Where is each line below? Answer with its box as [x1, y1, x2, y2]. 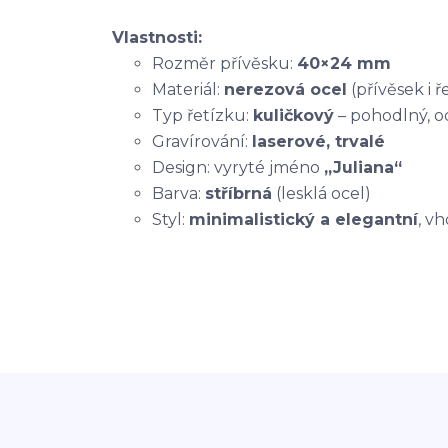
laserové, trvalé [252, 132, 385, 151]
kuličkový [253, 106, 334, 125]
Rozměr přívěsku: [152, 54, 297, 73]
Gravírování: [152, 132, 252, 151]
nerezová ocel [224, 80, 347, 99]
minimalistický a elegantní [189, 210, 418, 229]
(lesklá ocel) [272, 184, 371, 203]
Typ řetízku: [152, 106, 253, 125]
